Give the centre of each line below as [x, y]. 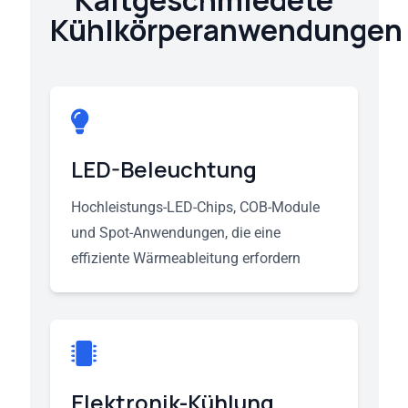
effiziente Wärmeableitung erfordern [185, 258]
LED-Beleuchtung [163, 169]
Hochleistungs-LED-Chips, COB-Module [195, 207]
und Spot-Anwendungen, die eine [175, 233]
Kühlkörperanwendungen [226, 30]
